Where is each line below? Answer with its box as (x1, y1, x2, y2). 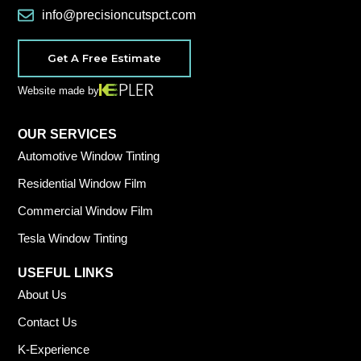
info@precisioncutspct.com (42, 8, 197, 23)
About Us (18, 288, 68, 302)
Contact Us (18, 315, 78, 330)
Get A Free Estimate (48, 52, 162, 65)
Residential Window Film (18, 176, 147, 191)
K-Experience (18, 342, 90, 357)
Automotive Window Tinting (18, 149, 160, 164)
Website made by (18, 85, 100, 98)
